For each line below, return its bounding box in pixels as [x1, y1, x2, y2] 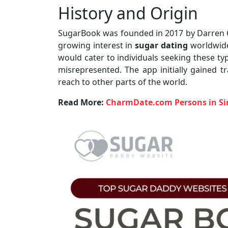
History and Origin [58, 2, 198, 24]
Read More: [58, 97, 106, 108]
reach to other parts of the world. [58, 76, 187, 88]
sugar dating [135, 40, 188, 51]
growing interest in [58, 40, 135, 51]
